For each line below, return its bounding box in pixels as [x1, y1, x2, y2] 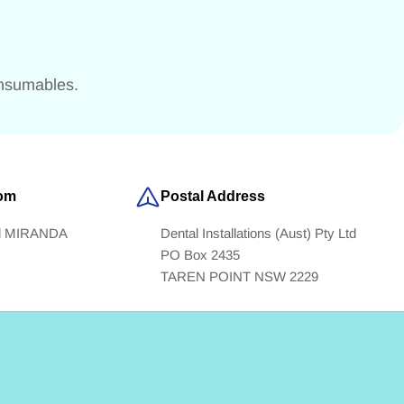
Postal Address [160, 188, 265, 205]
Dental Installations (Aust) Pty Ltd [160, 225, 356, 242]
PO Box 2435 [160, 247, 240, 263]
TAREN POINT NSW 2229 [160, 269, 318, 285]
